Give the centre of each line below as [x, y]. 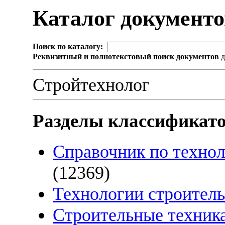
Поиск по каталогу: [68, 47]
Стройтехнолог [91, 85]
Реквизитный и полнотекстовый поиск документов [126, 57]
